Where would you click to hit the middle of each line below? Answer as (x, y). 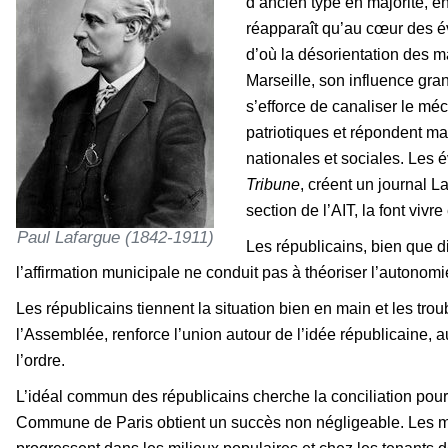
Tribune (273, 184)
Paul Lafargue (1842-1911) (115, 236)
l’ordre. (40, 360)
